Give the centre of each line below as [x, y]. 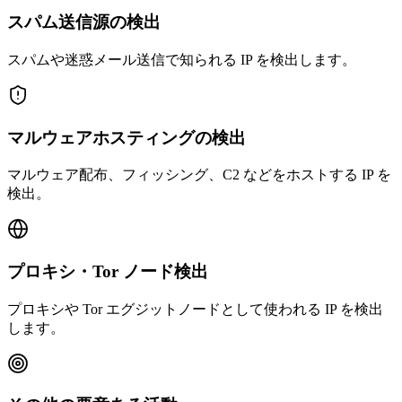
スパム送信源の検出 [84, 22]
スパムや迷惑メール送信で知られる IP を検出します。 [182, 59]
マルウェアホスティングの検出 [127, 137]
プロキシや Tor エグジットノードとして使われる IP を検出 [195, 309]
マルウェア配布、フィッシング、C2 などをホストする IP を [199, 175]
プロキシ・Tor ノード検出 [108, 272]
